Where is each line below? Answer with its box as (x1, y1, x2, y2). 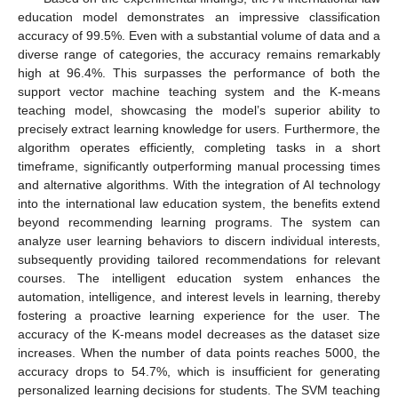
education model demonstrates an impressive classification (18, 9, 380, 24)
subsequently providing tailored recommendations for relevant (18, 251, 380, 267)
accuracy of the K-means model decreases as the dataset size (18, 326, 380, 341)
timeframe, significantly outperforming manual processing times (18, 158, 380, 173)
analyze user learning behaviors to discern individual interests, (18, 233, 380, 248)
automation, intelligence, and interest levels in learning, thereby (18, 289, 380, 304)
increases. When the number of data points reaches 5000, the (18, 345, 380, 360)
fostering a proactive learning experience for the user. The (18, 307, 380, 322)
